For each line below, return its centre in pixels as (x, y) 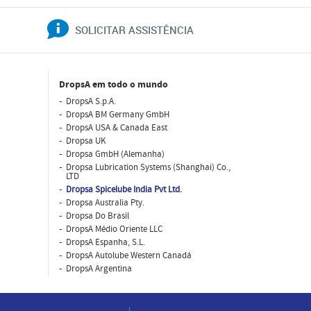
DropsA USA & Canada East (116, 127)
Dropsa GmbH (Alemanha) (115, 154)
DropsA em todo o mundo (113, 84)
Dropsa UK (86, 141)
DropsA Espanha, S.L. (105, 242)
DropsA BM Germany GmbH (117, 114)
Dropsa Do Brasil (97, 216)
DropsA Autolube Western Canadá (128, 255)
